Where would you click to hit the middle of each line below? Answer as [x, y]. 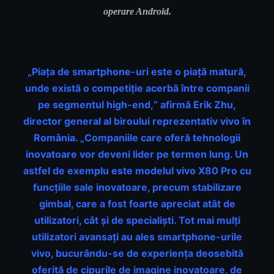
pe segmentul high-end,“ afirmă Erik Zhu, [137, 105]
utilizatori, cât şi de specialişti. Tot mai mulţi [137, 220]
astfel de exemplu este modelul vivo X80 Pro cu [137, 171]
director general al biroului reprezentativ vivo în [137, 121]
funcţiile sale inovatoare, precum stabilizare [137, 187]
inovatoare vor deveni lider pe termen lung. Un [137, 154]
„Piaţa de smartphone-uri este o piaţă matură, [137, 72]
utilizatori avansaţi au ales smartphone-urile [137, 237]
